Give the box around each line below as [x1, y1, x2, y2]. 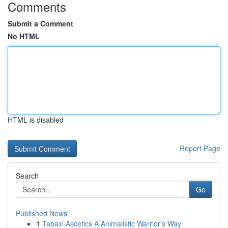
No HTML [8, 31, 40, 41]
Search [16, 170, 39, 181]
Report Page [180, 143, 220, 153]
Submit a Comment [8, 18, 73, 28]
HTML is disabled [8, 115, 64, 125]
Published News [16, 208, 67, 218]
